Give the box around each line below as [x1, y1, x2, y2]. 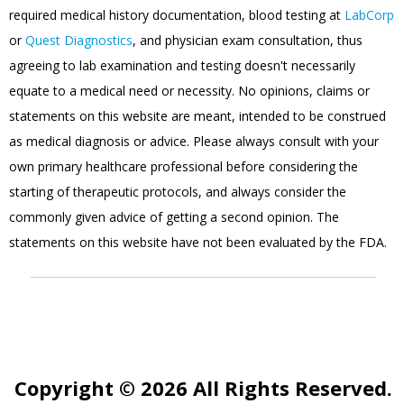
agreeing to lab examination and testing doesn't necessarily [9, 56, 355, 74]
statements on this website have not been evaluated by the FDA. [9, 233, 387, 251]
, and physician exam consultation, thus [133, 31, 363, 49]
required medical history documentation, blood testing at [9, 5, 344, 23]
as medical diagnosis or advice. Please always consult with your [9, 132, 379, 150]
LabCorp [344, 5, 394, 23]
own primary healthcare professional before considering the [9, 157, 358, 175]
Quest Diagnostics [25, 31, 133, 49]
